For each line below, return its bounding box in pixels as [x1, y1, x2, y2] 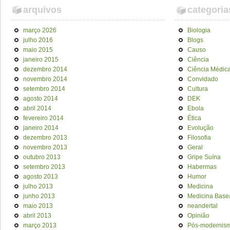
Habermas [187, 163, 217, 170]
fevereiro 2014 [23, 114, 64, 122]
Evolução [187, 124, 214, 131]
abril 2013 [23, 212, 51, 219]
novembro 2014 [23, 75, 67, 83]
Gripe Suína [187, 154, 221, 161]
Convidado [187, 75, 218, 83]
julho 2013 [23, 183, 53, 190]
